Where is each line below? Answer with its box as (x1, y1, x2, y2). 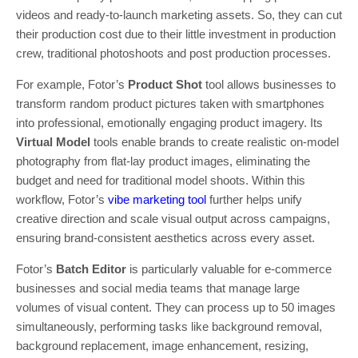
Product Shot (128, 77, 202, 91)
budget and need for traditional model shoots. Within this (16, 173, 305, 187)
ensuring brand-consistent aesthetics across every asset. (16, 230, 315, 245)
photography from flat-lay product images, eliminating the (16, 153, 310, 168)
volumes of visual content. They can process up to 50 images (16, 300, 336, 314)
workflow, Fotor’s (16, 192, 108, 206)
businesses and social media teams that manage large (16, 280, 300, 295)
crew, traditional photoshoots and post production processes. (16, 46, 331, 60)
